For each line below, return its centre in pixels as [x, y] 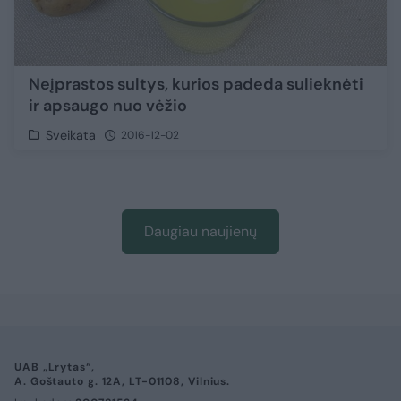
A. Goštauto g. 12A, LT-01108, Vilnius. [123, 382]
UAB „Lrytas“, [55, 367]
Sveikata [71, 136]
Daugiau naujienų [200, 232]
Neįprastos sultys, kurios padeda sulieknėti [196, 85]
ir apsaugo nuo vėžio [108, 106]
